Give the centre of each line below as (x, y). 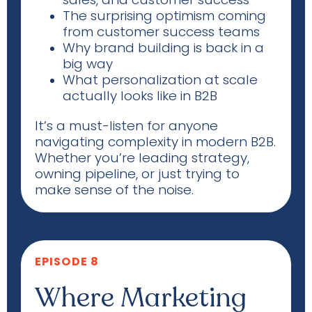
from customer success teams (161, 32)
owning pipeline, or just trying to (137, 174)
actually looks (108, 96)
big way (88, 64)
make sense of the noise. (114, 190)
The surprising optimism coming (164, 16)
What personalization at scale (160, 80)
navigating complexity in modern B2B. (155, 142)
